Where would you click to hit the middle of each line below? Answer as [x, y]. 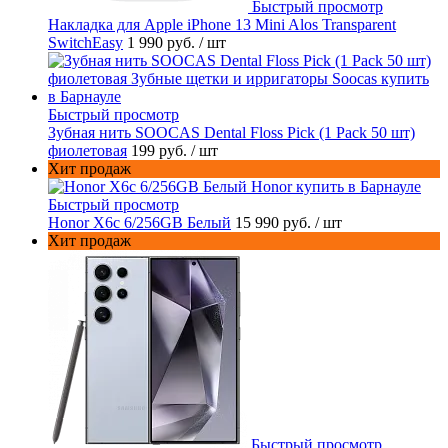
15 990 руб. [275, 223]
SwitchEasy [85, 43]
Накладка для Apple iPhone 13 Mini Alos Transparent [222, 25]
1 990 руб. [163, 43]
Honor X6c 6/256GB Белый [139, 223]
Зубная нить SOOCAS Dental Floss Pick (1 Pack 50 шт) [231, 133]
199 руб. [161, 151]
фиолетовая [87, 151]
